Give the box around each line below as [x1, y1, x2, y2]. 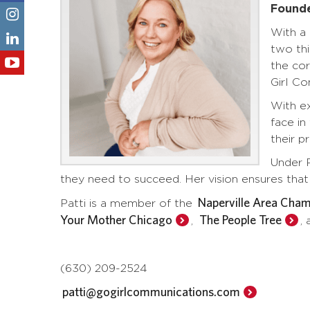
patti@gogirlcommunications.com [62, 284, 241, 299]
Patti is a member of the [60, 198, 196, 209]
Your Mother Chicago [60, 212, 172, 227]
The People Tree [199, 212, 282, 227]
